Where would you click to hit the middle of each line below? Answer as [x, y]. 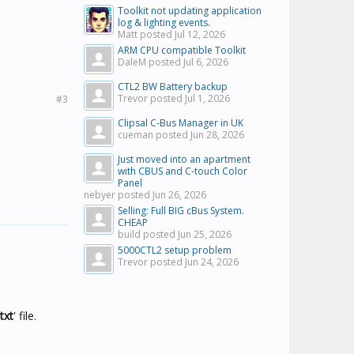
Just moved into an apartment [184, 159]
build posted [148, 234]
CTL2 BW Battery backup [173, 87]
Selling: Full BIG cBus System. [181, 211]
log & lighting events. [164, 23]
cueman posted [154, 135]
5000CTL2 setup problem [175, 250]
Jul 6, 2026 [206, 62]
